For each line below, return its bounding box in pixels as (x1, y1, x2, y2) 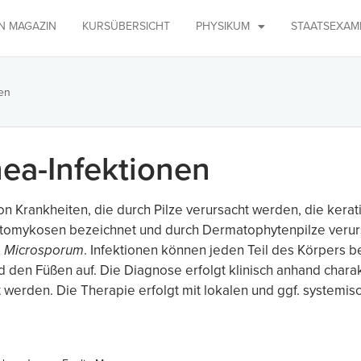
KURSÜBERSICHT (81, 19, 170, 33)
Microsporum (4, 242, 84, 259)
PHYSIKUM (195, 19, 250, 33)
